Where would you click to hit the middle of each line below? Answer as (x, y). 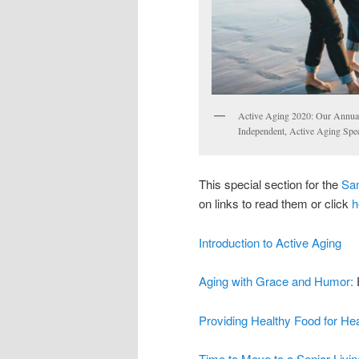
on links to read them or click (275, 204)
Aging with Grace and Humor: (278, 281)
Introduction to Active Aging (270, 242)
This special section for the (270, 184)
